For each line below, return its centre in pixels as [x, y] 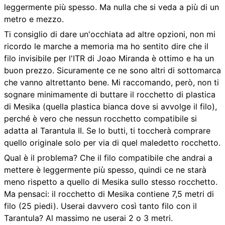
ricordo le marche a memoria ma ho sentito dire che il [106, 46]
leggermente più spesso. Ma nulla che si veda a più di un [111, 7]
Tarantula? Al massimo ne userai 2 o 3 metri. [88, 218]
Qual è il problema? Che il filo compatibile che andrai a [108, 158]
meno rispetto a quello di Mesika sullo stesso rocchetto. [111, 182]
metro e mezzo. [34, 19]
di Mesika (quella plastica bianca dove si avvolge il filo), [110, 107]
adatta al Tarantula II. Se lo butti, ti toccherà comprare [107, 131]
